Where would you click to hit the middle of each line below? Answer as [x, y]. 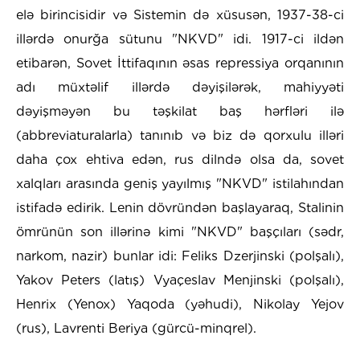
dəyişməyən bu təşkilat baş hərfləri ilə [180, 112]
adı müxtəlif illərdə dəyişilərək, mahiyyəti [180, 88]
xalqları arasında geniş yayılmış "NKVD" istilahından [180, 184]
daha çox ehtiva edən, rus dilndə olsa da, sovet [180, 160]
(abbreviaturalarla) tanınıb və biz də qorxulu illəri [180, 136]
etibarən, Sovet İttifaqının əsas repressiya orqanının [180, 63]
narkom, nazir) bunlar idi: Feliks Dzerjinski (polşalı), [180, 256]
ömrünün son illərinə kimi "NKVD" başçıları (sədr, [180, 232]
